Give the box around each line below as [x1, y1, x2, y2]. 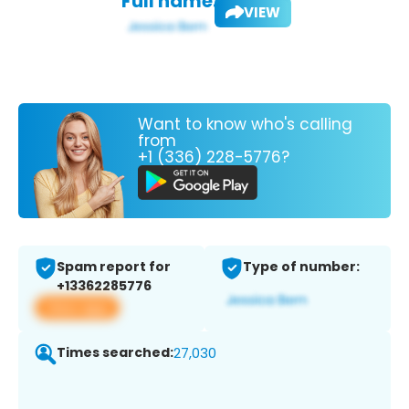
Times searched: [57, 343, 173, 362]
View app [46, 298, 109, 318]
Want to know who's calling [138, 112, 352, 135]
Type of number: [243, 257, 360, 277]
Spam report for [57, 257, 171, 277]
